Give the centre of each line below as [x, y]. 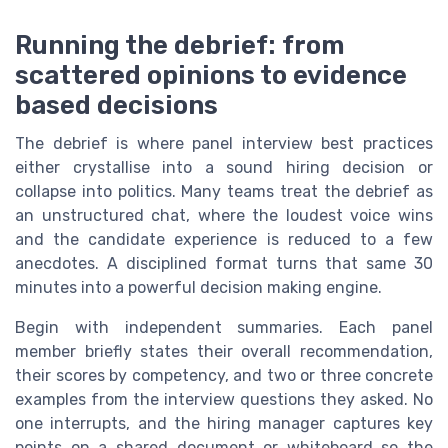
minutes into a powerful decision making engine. [198, 287]
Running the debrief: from [180, 44]
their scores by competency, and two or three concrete [224, 375]
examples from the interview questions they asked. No [224, 399]
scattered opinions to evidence [211, 74]
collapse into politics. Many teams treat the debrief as [224, 191]
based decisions [116, 104]
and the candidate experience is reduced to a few [224, 239]
